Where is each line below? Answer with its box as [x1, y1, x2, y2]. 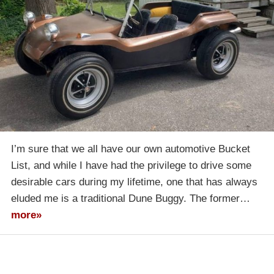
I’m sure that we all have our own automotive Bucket [11, 143, 250, 155]
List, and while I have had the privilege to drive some [11, 159, 251, 171]
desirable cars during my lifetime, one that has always [11, 176, 257, 188]
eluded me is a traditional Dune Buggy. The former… [11, 192, 250, 204]
